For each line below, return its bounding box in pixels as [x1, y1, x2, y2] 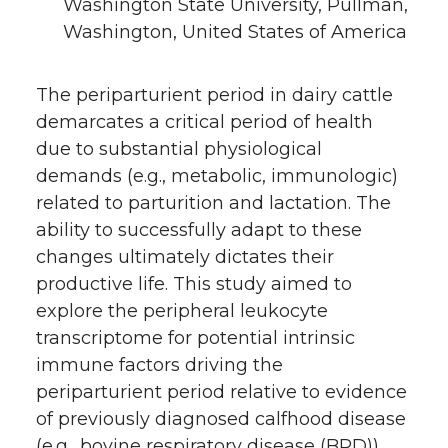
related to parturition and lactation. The [36, 191, 391, 214]
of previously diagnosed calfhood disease [36, 407, 406, 430]
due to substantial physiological [36, 137, 322, 160]
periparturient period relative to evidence [36, 380, 407, 403]
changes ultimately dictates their [36, 245, 334, 268]
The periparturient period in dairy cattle [36, 83, 393, 106]
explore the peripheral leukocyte [36, 299, 328, 322]
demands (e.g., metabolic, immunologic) [36, 164, 398, 187]
